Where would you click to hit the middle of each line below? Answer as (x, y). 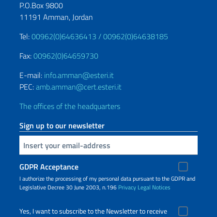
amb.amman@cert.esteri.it (79, 87)
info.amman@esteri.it (79, 75)
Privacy (127, 187)
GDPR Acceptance (49, 167)
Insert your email (24, 144)
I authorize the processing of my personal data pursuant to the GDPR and (107, 178)
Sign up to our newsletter (62, 125)
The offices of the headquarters (70, 106)
